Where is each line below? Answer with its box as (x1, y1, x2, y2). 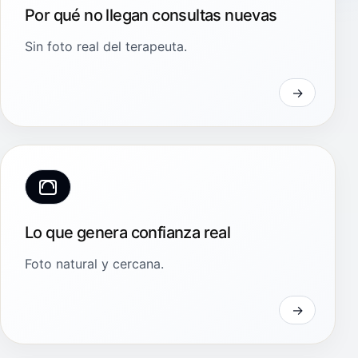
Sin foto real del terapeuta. (25, 38, 187, 55)
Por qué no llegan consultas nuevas (25, 6, 277, 26)
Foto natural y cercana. (25, 256, 164, 272)
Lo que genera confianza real (25, 223, 231, 243)
